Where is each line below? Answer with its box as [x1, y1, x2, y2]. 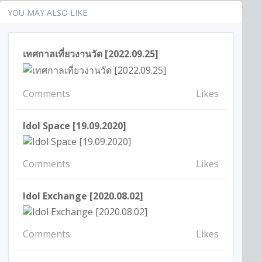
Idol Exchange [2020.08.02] [23, 189, 144, 202]
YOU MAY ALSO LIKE [8, 7, 88, 18]
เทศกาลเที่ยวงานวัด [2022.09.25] [23, 47, 159, 60]
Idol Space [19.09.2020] [23, 119, 127, 133]
